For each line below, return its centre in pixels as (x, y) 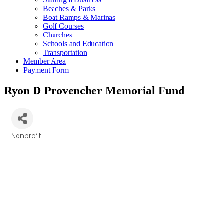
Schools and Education (78, 44)
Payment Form (46, 70)
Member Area (45, 61)
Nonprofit (26, 136)
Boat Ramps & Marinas (79, 17)
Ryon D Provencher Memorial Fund (94, 90)
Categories (31, 142)
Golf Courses (63, 26)
